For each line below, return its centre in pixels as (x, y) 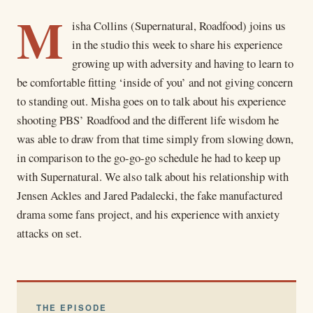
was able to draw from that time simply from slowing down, (155, 138)
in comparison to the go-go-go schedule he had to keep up (148, 157)
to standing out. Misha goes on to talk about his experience (151, 101)
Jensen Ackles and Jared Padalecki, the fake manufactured (150, 195)
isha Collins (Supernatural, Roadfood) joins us (179, 25)
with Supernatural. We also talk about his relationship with (153, 176)
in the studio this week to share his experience (177, 44)
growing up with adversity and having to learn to (183, 63)
